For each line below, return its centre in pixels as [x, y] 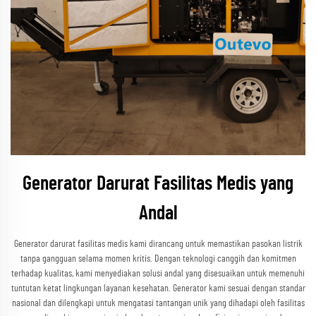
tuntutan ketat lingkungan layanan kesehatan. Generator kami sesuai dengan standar [158, 288]
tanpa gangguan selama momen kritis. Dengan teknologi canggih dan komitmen [158, 259]
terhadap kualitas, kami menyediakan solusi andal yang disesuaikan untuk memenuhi [158, 274]
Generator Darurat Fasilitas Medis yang [158, 184]
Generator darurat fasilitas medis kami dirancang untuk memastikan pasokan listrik [158, 244]
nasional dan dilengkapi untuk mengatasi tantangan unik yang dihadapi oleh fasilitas [158, 303]
